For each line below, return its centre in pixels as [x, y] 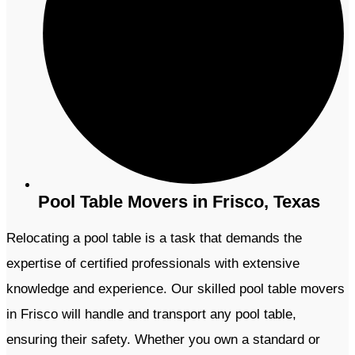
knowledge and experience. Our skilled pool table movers [176, 289]
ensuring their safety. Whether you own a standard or [163, 340]
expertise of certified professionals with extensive [153, 264]
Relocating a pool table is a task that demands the [154, 239]
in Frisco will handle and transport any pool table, [151, 315]
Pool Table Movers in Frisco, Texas [179, 202]
